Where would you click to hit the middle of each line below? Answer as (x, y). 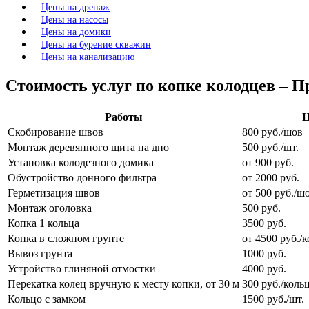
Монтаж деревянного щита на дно (88, 148)
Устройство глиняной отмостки (82, 269)
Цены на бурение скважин (96, 45)
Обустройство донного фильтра (82, 178)
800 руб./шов (272, 132)
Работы (123, 117)
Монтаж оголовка (50, 208)
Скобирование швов (56, 132)
